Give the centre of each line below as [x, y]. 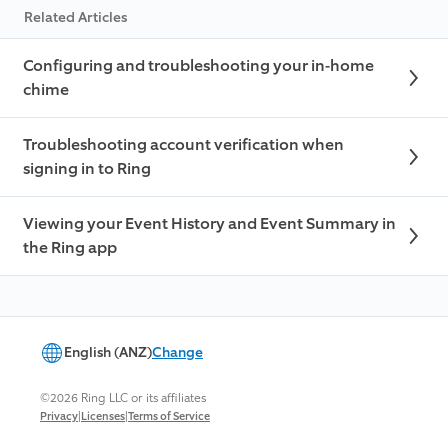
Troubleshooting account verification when [183, 145]
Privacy [59, 417]
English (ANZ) [108, 353]
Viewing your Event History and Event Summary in [209, 224]
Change [177, 353]
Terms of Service [169, 417]
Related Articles [75, 18]
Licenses [103, 417]
